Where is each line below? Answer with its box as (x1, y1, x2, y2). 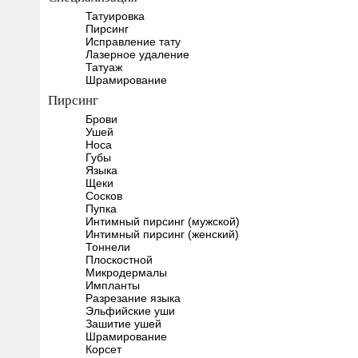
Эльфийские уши (85, 304, 175, 317)
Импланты (85, 278, 140, 292)
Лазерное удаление (85, 47, 189, 61)
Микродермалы (85, 265, 167, 279)
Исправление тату (85, 34, 181, 48)
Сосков (85, 189, 122, 202)
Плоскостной (85, 253, 153, 266)
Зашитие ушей (85, 316, 161, 330)
